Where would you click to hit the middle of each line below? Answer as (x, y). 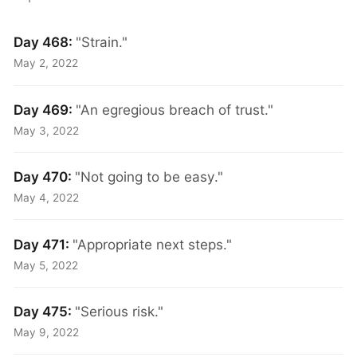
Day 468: (45, 42)
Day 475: (45, 311)
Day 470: (45, 177)
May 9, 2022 (47, 333)
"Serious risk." (120, 311)
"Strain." (102, 42)
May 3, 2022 (47, 130)
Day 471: (43, 244)
